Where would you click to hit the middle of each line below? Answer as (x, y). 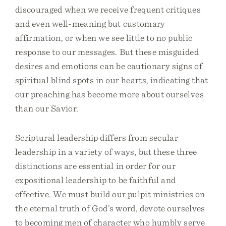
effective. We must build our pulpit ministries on (110, 194)
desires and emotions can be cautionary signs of (109, 66)
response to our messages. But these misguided (107, 52)
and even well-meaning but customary (90, 23)
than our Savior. (47, 108)
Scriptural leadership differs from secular (97, 137)
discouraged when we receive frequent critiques (108, 9)
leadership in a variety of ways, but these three (106, 152)
